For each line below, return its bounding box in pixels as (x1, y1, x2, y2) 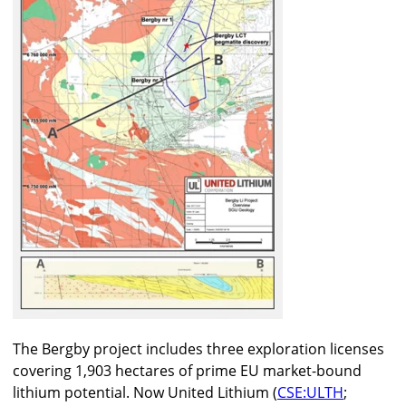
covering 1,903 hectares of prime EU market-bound (13, 360, 362, 381)
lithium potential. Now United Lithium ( (13, 382, 277, 402)
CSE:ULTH (277, 382, 343, 402)
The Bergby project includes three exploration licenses (13, 338, 384, 359)
